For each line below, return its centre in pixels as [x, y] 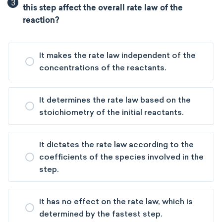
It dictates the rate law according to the [116, 144]
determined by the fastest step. [101, 214]
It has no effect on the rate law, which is [116, 201]
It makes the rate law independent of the [117, 55]
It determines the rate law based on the [115, 100]
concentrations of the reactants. [103, 68]
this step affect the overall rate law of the [103, 8]
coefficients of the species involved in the [121, 157]
